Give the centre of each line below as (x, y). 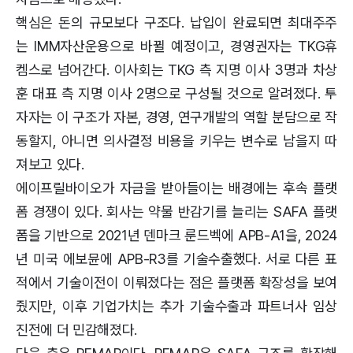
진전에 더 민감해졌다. (77, 329)
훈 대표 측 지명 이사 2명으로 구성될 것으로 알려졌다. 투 (176, 93)
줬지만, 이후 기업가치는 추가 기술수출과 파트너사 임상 (176, 306)
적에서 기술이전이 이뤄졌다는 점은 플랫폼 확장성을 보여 (176, 282)
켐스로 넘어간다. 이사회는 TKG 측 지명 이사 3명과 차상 (176, 69)
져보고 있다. (50, 164)
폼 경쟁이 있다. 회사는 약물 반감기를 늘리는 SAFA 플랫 (176, 211)
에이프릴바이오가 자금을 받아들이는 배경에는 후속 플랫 (176, 188)
